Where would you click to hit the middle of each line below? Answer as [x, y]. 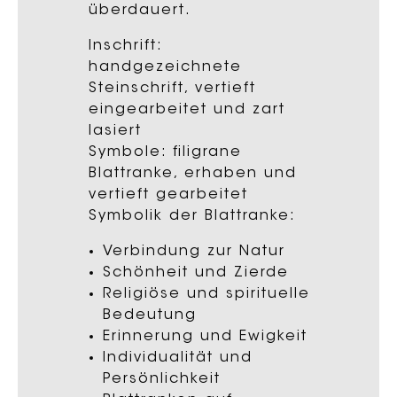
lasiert [115, 131]
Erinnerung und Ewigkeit [205, 336]
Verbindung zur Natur [194, 251]
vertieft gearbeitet [168, 195]
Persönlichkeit [162, 379]
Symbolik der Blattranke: [192, 216]
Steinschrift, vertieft [172, 88]
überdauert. [140, 10]
